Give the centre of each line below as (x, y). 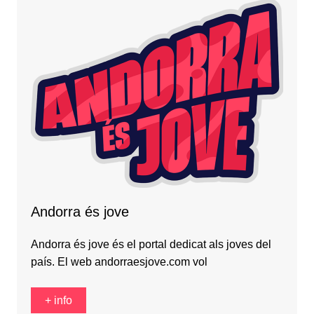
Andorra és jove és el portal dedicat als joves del (151, 244)
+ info (58, 300)
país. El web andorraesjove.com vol (119, 261)
